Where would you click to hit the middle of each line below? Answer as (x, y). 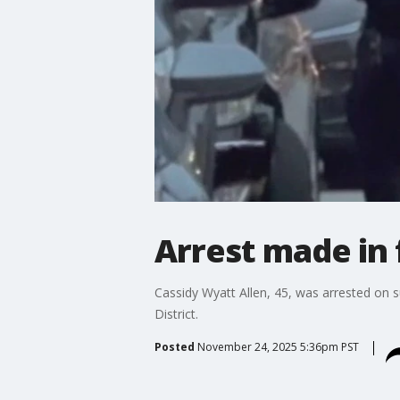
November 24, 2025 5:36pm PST (278, 346)
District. (176, 313)
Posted (174, 346)
